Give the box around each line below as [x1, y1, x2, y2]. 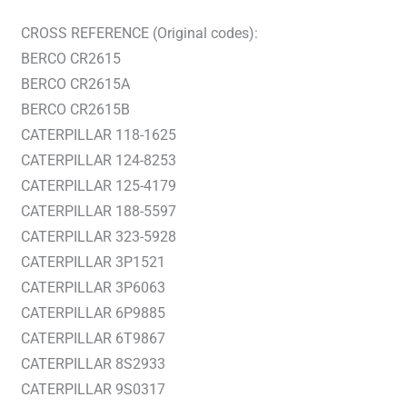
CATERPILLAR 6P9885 [21, 304, 165, 323]
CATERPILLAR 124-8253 [21, 152, 176, 170]
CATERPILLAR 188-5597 [21, 203, 176, 221]
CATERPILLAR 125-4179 [21, 177, 176, 195]
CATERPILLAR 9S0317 [21, 381, 165, 399]
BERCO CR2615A [21, 75, 130, 94]
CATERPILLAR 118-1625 [21, 126, 176, 144]
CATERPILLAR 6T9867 [21, 330, 165, 348]
